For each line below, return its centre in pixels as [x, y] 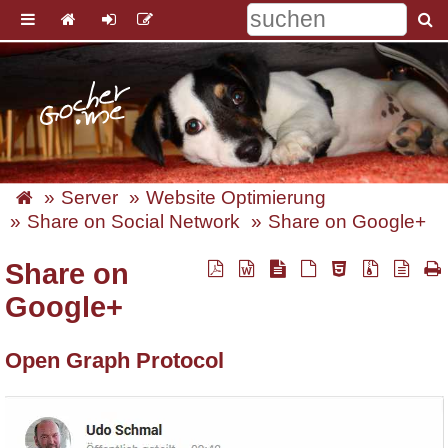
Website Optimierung [236, 198]
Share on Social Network [133, 222]
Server [89, 198]
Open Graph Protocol [114, 360]
